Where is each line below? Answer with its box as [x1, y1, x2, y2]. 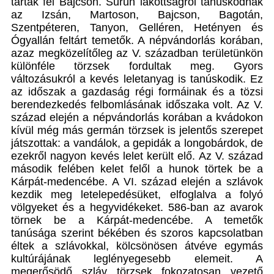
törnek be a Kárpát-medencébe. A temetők [11, 213, 263, 226]
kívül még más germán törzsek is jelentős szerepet [11, 124, 263, 136]
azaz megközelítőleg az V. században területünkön [11, 46, 263, 59]
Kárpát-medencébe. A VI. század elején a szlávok [11, 175, 263, 188]
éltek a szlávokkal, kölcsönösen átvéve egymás [11, 239, 263, 252]
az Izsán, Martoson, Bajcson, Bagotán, [11, 8, 263, 21]
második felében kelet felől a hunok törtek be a [11, 162, 263, 175]
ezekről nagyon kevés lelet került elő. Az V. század [11, 149, 263, 162]
